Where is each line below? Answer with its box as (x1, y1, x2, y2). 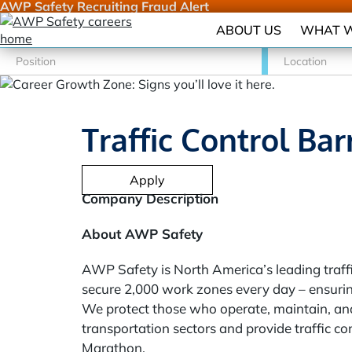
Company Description (82, 190, 218, 207)
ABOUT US (216, 21, 281, 38)
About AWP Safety (82, 225, 203, 242)
